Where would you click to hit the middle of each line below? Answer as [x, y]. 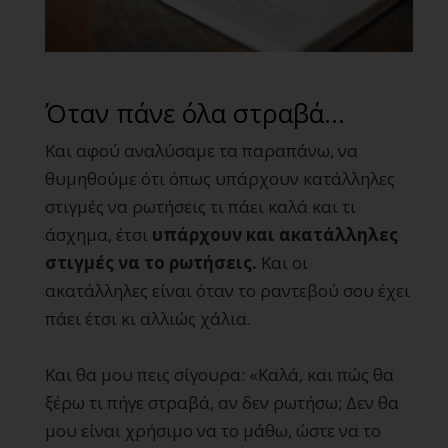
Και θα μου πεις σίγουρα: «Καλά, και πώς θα [219, 375]
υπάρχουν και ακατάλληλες [275, 235]
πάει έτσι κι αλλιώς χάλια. [148, 319]
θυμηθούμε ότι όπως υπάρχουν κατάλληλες [220, 179]
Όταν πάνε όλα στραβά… [195, 113]
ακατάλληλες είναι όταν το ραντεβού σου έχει [227, 291]
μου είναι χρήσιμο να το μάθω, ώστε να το [213, 431]
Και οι [284, 263]
